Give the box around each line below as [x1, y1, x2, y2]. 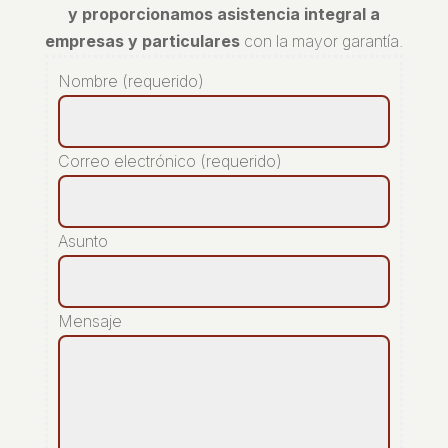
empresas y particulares [44, 31, 240, 52]
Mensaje [57, 311, 122, 332]
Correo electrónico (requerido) [57, 151, 282, 172]
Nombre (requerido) [57, 71, 204, 92]
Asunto [57, 231, 108, 252]
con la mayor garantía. [239, 31, 403, 52]
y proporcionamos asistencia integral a [67, 4, 380, 25]
